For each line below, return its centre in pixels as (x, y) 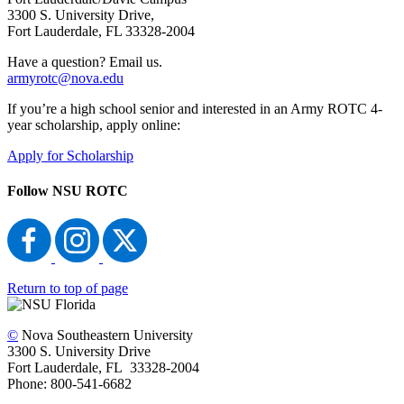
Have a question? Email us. (85, 61)
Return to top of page (68, 289)
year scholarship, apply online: (94, 124)
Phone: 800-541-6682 (69, 384)
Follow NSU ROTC (68, 190)
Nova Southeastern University (107, 335)
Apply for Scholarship (70, 155)
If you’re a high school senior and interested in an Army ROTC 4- (195, 108)
